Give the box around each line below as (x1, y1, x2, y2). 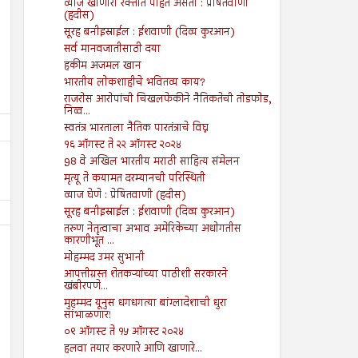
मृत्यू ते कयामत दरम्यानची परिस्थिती (63, 169, 205, 188)
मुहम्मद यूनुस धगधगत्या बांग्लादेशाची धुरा (63, 294, 227, 312)
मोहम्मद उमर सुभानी (63, 249, 145, 267)
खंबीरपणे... (63, 277, 108, 296)
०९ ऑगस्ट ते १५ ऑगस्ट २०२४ (63, 323, 184, 341)
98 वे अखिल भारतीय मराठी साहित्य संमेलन (63, 153, 240, 171)
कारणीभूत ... (63, 232, 114, 250)
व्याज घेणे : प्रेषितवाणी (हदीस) (63, 186, 186, 205)
